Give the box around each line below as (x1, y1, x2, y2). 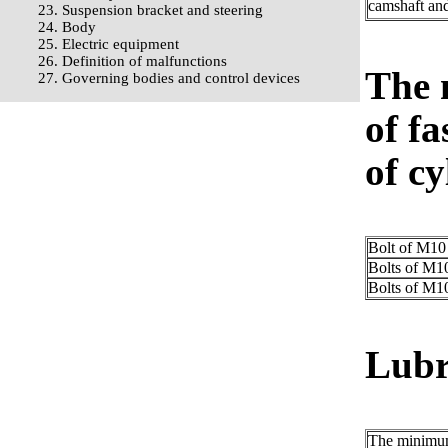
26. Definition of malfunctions (38, 53, 227, 69)
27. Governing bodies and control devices (38, 70, 300, 86)
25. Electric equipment (38, 36, 179, 52)
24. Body (38, 19, 96, 35)
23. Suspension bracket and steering (38, 2, 263, 18)
